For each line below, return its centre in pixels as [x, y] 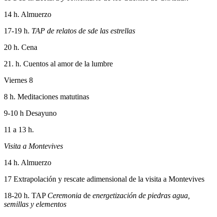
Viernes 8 [18, 80]
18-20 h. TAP [26, 195]
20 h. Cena [21, 47]
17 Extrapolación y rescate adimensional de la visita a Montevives [104, 179]
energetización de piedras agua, [141, 195]
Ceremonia [64, 195]
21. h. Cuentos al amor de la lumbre [58, 63]
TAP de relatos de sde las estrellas [83, 31]
